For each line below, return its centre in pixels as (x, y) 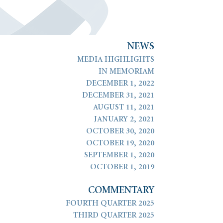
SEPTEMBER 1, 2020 (119, 156)
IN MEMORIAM (126, 72)
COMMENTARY (121, 191)
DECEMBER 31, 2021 (118, 96)
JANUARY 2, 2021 (124, 120)
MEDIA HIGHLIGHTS (116, 60)
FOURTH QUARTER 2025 (110, 204)
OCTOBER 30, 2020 (120, 132)
